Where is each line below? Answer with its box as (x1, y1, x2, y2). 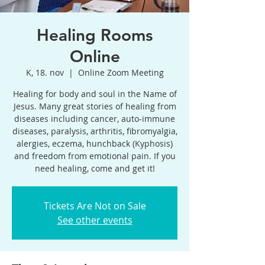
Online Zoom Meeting (77, 67, 164, 78)
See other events (57, 214, 132, 227)
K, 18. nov (25, 67, 64, 78)
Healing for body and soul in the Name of (12, 88, 177, 99)
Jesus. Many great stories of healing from (13, 101, 176, 112)
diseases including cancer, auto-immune (14, 113, 175, 124)
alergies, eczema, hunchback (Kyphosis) (17, 138, 173, 149)
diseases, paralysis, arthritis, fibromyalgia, (12, 125, 177, 137)
